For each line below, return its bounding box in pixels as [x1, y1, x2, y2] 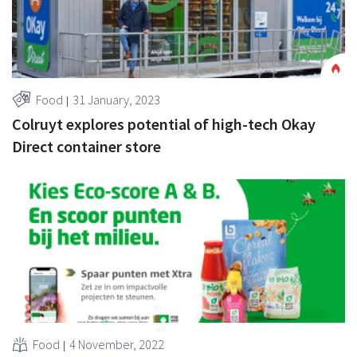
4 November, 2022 [69, 335, 164, 352]
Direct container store [12, 135, 161, 156]
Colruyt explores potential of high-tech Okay [12, 113, 316, 134]
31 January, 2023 [73, 91, 160, 108]
